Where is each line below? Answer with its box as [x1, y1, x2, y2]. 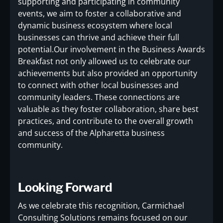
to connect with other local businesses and [18, 80, 179, 91]
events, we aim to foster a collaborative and [18, 8, 181, 19]
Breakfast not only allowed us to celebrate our [18, 56, 191, 67]
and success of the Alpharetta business [18, 127, 165, 139]
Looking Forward [18, 180, 112, 195]
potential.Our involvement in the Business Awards [18, 44, 205, 55]
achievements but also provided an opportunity [18, 68, 197, 79]
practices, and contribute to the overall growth [18, 115, 193, 127]
